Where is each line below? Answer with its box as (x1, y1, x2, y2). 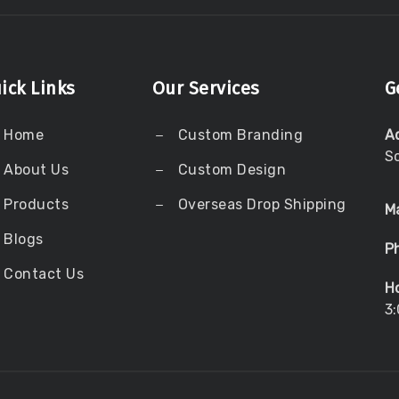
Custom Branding (174, 126, 304, 144)
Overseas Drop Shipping (177, 196, 346, 214)
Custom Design (174, 161, 287, 179)
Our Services (151, 77, 260, 100)
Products (4, 196, 69, 214)
